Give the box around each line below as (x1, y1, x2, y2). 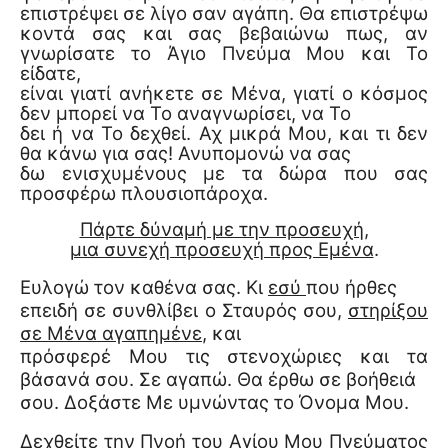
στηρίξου (348, 298, 428, 322)
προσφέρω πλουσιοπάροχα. (20, 181, 268, 205)
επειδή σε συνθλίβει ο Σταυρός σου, (20, 298, 348, 322)
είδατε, (20, 61, 81, 85)
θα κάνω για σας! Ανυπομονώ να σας (20, 141, 351, 165)
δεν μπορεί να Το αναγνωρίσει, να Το (20, 101, 351, 125)
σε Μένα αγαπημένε (20, 321, 202, 345)
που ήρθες (306, 275, 397, 299)
